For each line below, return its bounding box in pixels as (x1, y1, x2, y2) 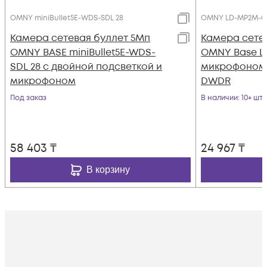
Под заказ (10, 93, 46, 104)
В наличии (201, 93, 238, 104)
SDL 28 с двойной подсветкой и (10, 60, 162, 74)
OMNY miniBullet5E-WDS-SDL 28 (10, 13, 123, 24)
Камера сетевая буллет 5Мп (10, 32, 150, 45)
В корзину (86, 164, 130, 175)
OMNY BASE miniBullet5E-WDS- (10, 46, 156, 60)
